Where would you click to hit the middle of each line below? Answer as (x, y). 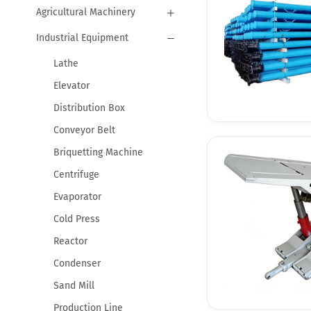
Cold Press (76, 219)
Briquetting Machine (98, 152)
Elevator (71, 85)
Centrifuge (76, 174)
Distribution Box (89, 108)
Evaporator (77, 196)
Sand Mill (74, 285)
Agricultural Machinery (85, 12)
